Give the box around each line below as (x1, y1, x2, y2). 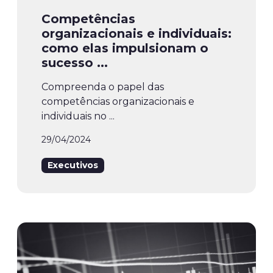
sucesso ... (41, 55, 108, 71)
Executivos (48, 160, 98, 171)
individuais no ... (41, 110, 115, 122)
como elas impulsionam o (41, 41, 208, 56)
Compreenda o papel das (41, 81, 164, 93)
